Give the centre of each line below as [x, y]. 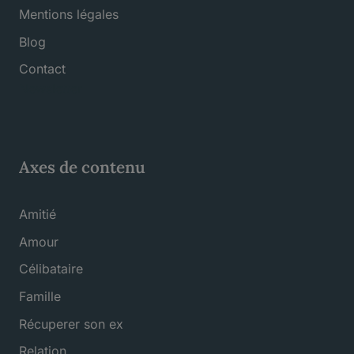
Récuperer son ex [71, 324]
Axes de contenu [84, 168]
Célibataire [51, 269]
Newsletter [51, 89]
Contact [42, 69]
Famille [40, 296]
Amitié [38, 215]
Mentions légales [69, 14]
